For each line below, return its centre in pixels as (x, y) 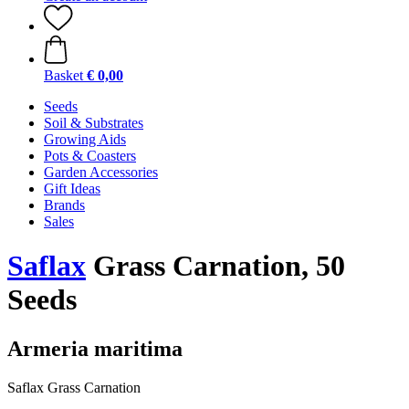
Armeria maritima (95, 348)
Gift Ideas (72, 189)
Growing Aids (85, 139)
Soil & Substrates (94, 123)
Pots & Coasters (90, 156)
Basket (63, 75)
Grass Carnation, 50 (215, 266)
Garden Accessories (101, 172)
